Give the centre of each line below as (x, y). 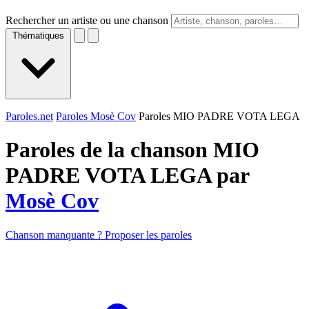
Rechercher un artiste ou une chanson (87, 20)
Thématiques (38, 36)
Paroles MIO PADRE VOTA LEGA (219, 116)
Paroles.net (29, 116)
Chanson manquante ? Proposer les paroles (99, 235)
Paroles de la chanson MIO (132, 150)
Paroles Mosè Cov (96, 116)
